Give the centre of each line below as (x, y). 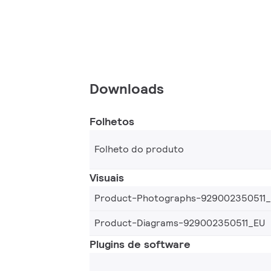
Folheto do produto (139, 149)
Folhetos (112, 121)
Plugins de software (140, 244)
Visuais (107, 177)
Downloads (127, 88)
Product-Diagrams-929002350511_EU (180, 223)
